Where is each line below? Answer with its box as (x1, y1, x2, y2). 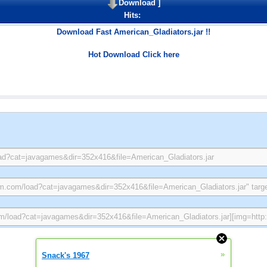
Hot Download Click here (88, 49, 179, 59)
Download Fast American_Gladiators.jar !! (57, 27, 210, 36)
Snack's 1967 (42, 251, 89, 260)
